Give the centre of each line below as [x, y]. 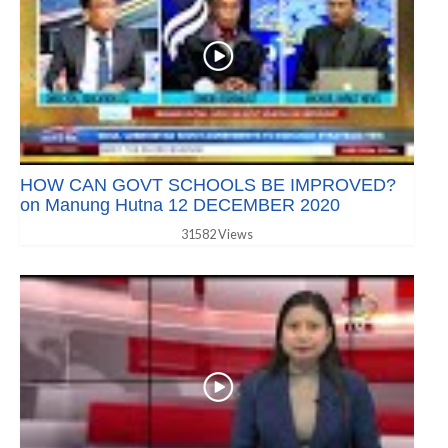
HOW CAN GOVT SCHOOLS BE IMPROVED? [208, 185]
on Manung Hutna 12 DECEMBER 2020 [180, 205]
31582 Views [217, 235]
